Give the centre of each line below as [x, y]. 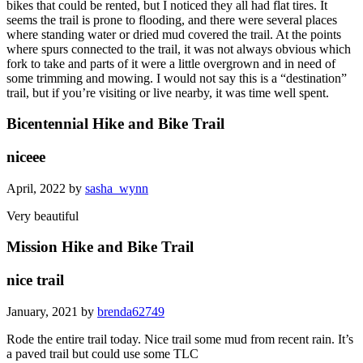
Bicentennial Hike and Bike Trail [115, 124]
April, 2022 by [46, 188]
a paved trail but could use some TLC [102, 353]
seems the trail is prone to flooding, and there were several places [172, 19]
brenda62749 [131, 311]
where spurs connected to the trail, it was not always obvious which [179, 49]
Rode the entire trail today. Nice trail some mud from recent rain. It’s [180, 339]
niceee [26, 156]
